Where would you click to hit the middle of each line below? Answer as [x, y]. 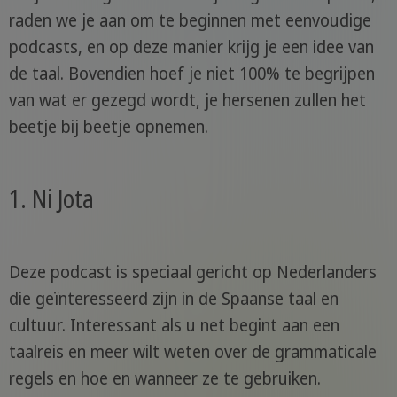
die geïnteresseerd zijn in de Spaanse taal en [173, 298]
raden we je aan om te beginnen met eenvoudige [190, 20]
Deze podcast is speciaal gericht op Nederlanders [192, 272]
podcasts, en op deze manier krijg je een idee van [191, 47]
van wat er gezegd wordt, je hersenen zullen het [187, 100]
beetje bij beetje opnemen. [108, 126]
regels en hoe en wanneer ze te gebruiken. [164, 378]
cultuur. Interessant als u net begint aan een [174, 325]
